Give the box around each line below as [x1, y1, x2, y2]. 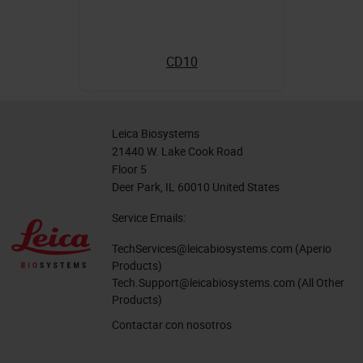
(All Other [295, 274, 344, 290]
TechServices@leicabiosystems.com [112, 240, 293, 256]
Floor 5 [112, 160, 147, 177]
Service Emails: [112, 209, 186, 225]
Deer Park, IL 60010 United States [112, 178, 280, 194]
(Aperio [293, 240, 331, 256]
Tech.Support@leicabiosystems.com [112, 274, 295, 290]
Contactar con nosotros [112, 316, 232, 332]
